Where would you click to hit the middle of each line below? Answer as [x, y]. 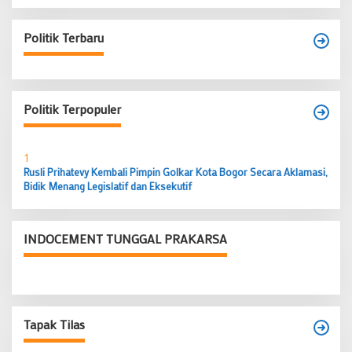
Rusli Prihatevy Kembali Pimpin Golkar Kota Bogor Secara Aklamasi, [176, 172]
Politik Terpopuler [72, 109]
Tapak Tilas [54, 324]
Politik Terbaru [64, 37]
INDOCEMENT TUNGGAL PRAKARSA [125, 238]
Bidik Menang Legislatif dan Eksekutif [108, 186]
